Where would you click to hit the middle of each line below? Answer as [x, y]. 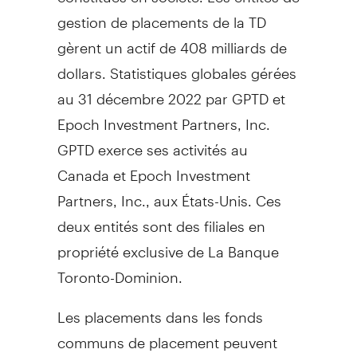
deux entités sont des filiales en [161, 219]
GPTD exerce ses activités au [152, 143]
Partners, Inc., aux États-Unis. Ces [169, 194]
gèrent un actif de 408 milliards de [172, 41]
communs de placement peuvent [167, 335]
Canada [83, 168]
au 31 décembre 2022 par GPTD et [171, 92]
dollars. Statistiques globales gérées [177, 66]
